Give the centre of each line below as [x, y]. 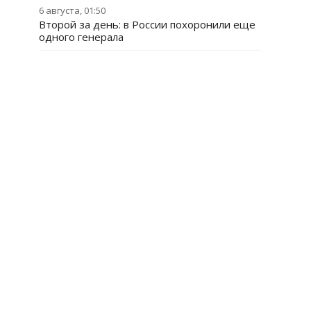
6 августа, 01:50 [72, 10]
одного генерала [81, 37]
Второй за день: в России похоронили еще [147, 24]
